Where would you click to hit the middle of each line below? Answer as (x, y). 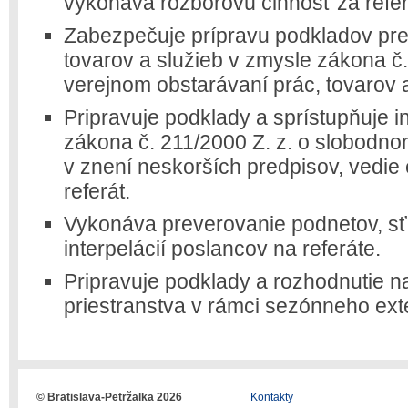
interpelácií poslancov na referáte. (222, 249)
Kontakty (272, 397)
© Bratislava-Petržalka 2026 (109, 397)
